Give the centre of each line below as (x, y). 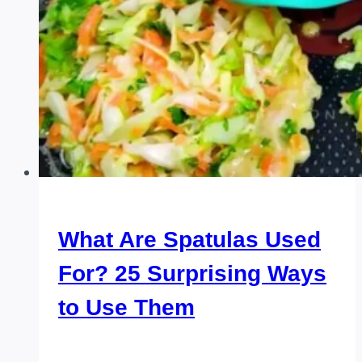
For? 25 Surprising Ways (192, 273)
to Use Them (126, 307)
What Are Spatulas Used (189, 239)
